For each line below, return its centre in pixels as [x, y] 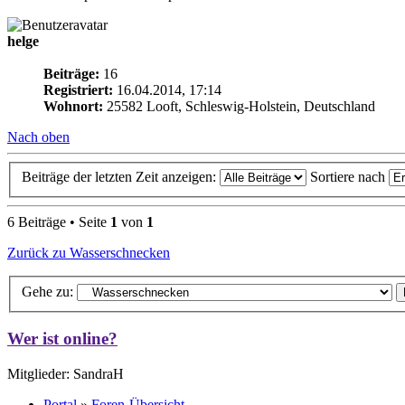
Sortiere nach [349, 177]
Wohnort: [73, 106]
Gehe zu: [47, 291]
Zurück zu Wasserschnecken [89, 253]
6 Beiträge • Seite [59, 222]
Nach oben [38, 137]
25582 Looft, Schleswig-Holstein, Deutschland [239, 106]
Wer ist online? [62, 339]
